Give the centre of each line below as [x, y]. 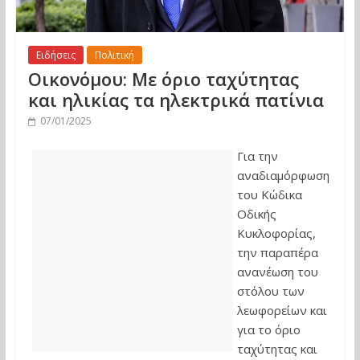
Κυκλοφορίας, [276, 233]
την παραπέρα [277, 252]
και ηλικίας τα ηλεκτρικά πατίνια [176, 99]
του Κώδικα [269, 194]
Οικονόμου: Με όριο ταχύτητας [163, 78]
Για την [257, 155]
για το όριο [268, 329]
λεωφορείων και [282, 310]
